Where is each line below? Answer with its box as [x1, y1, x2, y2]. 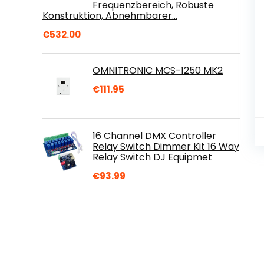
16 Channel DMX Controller [93, 128, 216, 143]
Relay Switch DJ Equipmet [93, 150, 212, 164]
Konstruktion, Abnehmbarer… [42, 8, 177, 22]
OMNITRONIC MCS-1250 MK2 [93, 63, 223, 77]
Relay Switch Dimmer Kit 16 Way [93, 139, 239, 153]
